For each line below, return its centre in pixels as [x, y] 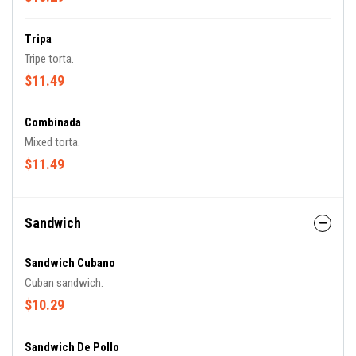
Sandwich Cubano [70, 263]
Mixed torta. [52, 142]
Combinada [53, 122]
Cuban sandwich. [64, 283]
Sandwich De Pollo [72, 347]
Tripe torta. [49, 59]
